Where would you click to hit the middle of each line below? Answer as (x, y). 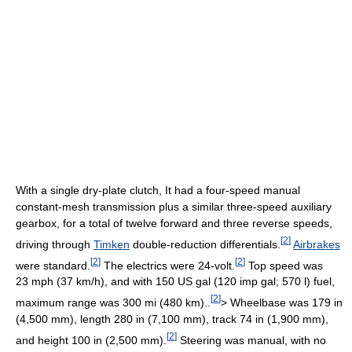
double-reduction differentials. (205, 244)
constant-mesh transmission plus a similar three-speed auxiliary (174, 206)
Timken (112, 244)
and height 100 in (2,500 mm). (91, 340)
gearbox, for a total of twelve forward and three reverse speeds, (174, 223)
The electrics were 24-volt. (168, 265)
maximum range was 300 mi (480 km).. (113, 302)
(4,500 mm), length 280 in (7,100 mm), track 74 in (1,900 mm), (172, 319)
